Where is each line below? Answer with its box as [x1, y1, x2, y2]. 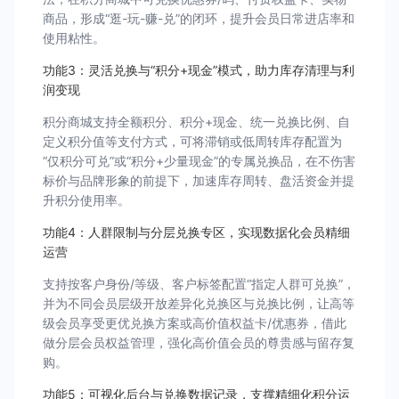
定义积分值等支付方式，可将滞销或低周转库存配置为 [43, 134, 342, 149]
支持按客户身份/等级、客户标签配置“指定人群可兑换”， [43, 276, 355, 291]
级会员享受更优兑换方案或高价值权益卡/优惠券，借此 [43, 315, 346, 330]
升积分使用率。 [43, 192, 130, 208]
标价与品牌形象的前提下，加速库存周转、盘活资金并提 [43, 173, 354, 188]
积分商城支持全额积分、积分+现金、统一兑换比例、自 [43, 114, 350, 129]
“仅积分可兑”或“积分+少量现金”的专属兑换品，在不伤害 [43, 153, 355, 168]
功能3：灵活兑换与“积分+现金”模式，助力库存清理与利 [43, 62, 354, 77]
